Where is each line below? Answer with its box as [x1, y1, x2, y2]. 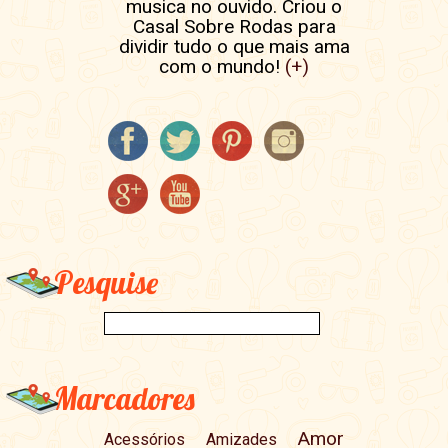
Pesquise [53, 264, 158, 303]
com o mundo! [159, 55, 286, 79]
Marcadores [53, 379, 195, 418]
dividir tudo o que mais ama [118, 35, 350, 59]
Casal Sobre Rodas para [132, 15, 336, 39]
